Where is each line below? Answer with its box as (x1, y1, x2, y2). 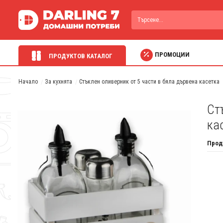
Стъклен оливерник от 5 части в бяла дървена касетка (79, 78, 220, 86)
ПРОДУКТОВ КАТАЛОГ (47, 52, 112, 60)
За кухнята (45, 78, 72, 86)
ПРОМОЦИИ (154, 51, 190, 59)
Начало (18, 78, 38, 86)
